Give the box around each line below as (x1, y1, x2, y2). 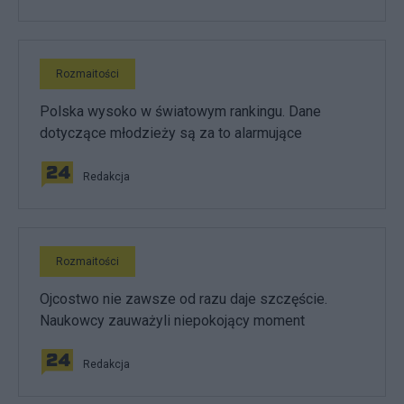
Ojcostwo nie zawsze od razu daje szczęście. (40, 290, 327, 308)
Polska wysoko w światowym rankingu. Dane (40, 103, 321, 120)
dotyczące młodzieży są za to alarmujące (40, 124, 302, 142)
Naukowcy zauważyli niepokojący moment (40, 312, 305, 329)
